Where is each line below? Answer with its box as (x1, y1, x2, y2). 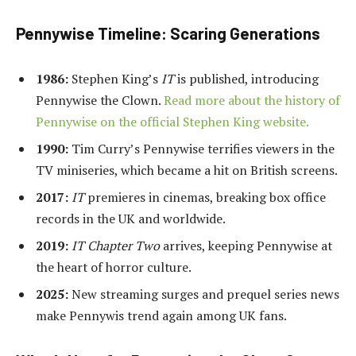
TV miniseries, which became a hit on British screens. (36, 161, 338, 179)
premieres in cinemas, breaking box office (84, 188, 326, 206)
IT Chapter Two (72, 236, 160, 254)
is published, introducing (174, 69, 319, 87)
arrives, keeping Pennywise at (160, 236, 332, 254)
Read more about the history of (164, 91, 340, 109)
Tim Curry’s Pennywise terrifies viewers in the (68, 139, 335, 157)
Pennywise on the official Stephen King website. (36, 112, 309, 130)
